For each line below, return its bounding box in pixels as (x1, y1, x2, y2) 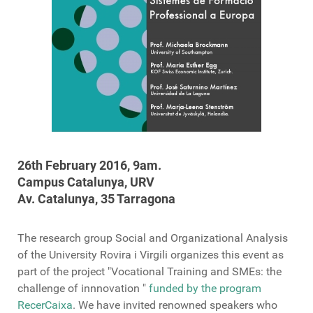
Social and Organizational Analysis (115, 231, 288, 245)
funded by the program (149, 282, 261, 295)
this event (221, 248, 269, 261)
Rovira (100, 248, 131, 261)
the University (28, 248, 97, 261)
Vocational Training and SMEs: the (111, 265, 282, 278)
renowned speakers (159, 298, 254, 312)
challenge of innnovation (17, 282, 140, 295)
